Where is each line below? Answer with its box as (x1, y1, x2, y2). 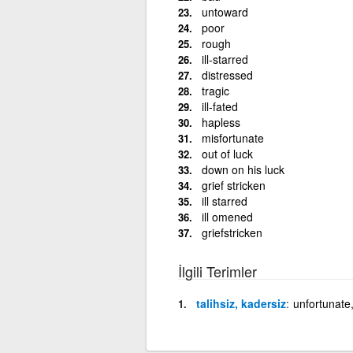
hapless (201, 113, 240, 130)
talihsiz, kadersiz (195, 295, 286, 311)
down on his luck (201, 161, 284, 177)
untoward (201, 3, 248, 20)
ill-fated (201, 98, 238, 114)
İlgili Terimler (177, 260, 257, 281)
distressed (201, 66, 253, 83)
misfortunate (201, 129, 264, 146)
